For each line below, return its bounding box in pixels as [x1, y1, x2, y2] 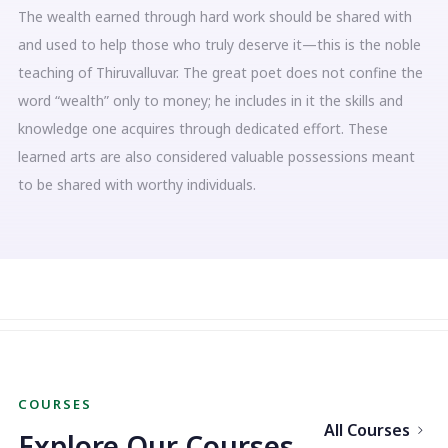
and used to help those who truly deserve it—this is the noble [18, 35, 421, 54]
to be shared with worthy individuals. [18, 175, 256, 194]
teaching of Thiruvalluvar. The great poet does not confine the [18, 63, 423, 82]
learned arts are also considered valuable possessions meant [18, 147, 415, 166]
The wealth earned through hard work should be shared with [18, 7, 412, 26]
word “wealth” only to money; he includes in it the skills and [18, 91, 403, 110]
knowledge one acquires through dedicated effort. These [18, 119, 388, 138]
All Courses [324, 419, 410, 441]
